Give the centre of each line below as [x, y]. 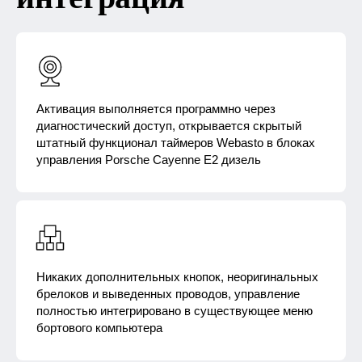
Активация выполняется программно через [156, 109]
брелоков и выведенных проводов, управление [168, 294]
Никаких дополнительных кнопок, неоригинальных [177, 277]
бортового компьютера [99, 328]
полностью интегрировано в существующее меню [175, 311]
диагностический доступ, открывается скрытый [169, 126]
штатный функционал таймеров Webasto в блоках [176, 143]
